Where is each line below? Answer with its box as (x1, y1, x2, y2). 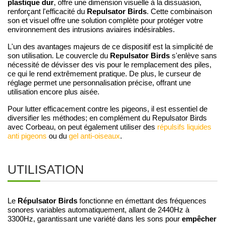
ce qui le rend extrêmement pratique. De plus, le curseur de (8, 69, 201, 78)
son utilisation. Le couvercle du (8, 51, 110, 60)
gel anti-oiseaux (69, 132, 120, 140)
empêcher (180, 214, 216, 223)
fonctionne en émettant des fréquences (77, 196, 206, 205)
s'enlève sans (170, 51, 217, 60)
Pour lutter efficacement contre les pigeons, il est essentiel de (8, 104, 207, 113)
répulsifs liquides (157, 123, 211, 131)
